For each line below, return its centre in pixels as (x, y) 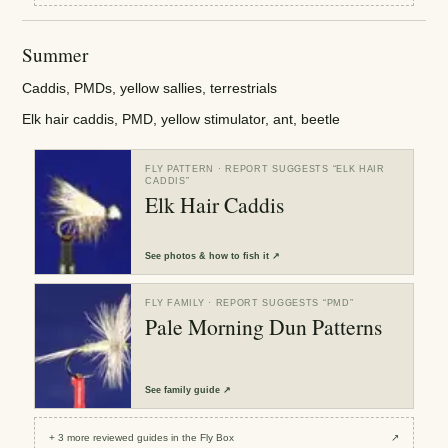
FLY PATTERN (180, 168)
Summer (55, 54)
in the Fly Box (201, 438)
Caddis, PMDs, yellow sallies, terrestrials (150, 88)
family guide (192, 389)
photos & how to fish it (217, 255)
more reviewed (101, 438)
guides (153, 438)
